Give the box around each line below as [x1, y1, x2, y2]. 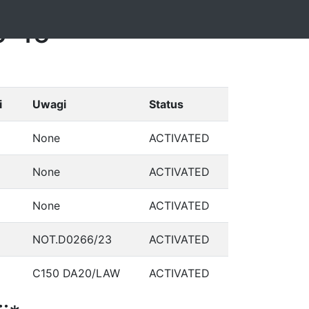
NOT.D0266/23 [32, 232, 112, 246]
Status [149, 97, 183, 111]
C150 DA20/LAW [32, 266, 120, 280]
